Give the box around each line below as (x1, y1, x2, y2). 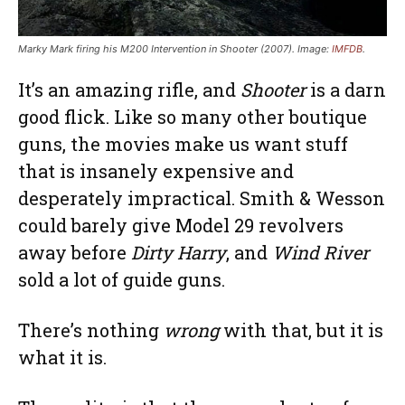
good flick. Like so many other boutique (18, 105, 367, 129)
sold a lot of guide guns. (18, 268, 230, 292)
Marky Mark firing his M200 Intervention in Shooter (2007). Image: (18, 42, 332, 56)
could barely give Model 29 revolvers (18, 213, 344, 238)
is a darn (306, 78, 386, 102)
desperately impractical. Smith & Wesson (18, 186, 385, 211)
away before (18, 240, 131, 265)
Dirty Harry (131, 240, 226, 265)
